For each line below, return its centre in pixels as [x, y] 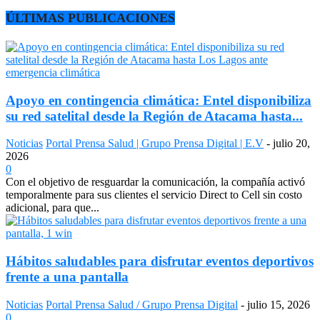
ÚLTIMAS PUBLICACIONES [90, 17]
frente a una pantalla [67, 276]
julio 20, [291, 144]
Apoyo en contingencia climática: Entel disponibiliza [159, 100]
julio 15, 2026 [279, 304]
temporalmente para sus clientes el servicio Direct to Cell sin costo [154, 195]
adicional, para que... [52, 208]
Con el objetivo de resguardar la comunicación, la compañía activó [155, 182]
